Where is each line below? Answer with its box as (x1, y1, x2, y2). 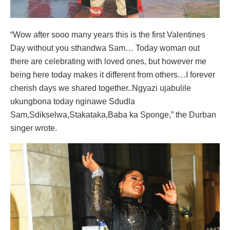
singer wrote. (10, 124, 57, 133)
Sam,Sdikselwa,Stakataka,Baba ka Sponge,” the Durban (10, 110, 216, 120)
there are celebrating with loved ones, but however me (10, 57, 206, 66)
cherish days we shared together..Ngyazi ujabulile (10, 84, 191, 93)
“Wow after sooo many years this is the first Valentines (10, 30, 205, 40)
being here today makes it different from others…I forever (10, 70, 215, 80)
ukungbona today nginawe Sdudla (10, 97, 135, 106)
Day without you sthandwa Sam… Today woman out (10, 44, 200, 53)
